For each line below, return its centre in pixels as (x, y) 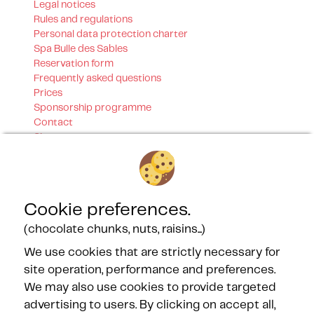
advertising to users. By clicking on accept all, (150, 305)
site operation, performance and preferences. (150, 270)
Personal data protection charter (111, 34)
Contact (53, 123)
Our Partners (73, 277)
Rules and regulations (83, 20)
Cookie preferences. (108, 210)
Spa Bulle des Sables (81, 49)
